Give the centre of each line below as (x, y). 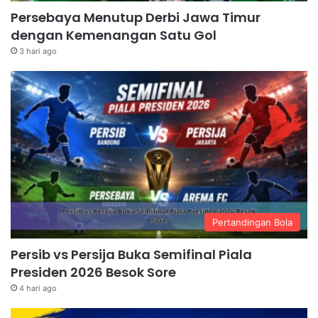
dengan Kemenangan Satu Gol (114, 35)
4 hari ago (38, 288)
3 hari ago (38, 51)
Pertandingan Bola (252, 222)
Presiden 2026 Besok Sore (93, 272)
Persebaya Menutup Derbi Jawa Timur (136, 18)
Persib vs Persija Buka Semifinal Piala (131, 254)
